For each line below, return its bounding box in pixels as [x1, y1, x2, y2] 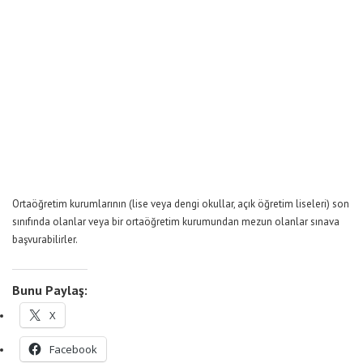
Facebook [49, 342, 97, 357]
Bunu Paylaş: [12, 282, 88, 299]
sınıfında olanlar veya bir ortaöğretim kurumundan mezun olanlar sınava [12, 215, 340, 229]
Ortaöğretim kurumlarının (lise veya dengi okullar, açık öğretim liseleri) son [12, 197, 349, 211]
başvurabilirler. [12, 233, 78, 247]
